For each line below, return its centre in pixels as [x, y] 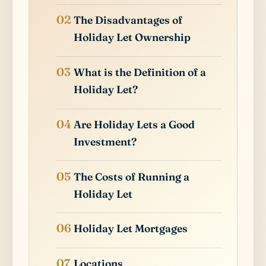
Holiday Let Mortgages [131, 229]
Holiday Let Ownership [132, 37]
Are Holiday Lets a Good [134, 124]
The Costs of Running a [132, 176]
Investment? [105, 141]
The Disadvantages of [128, 20]
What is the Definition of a [140, 72]
